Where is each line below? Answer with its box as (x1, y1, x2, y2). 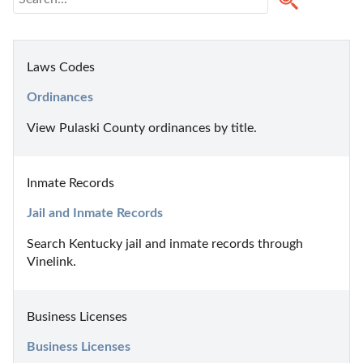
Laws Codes (27, 60, 95, 74)
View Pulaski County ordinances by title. (27, 121, 257, 135)
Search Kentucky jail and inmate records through (27, 237, 303, 250)
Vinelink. (27, 254, 76, 268)
